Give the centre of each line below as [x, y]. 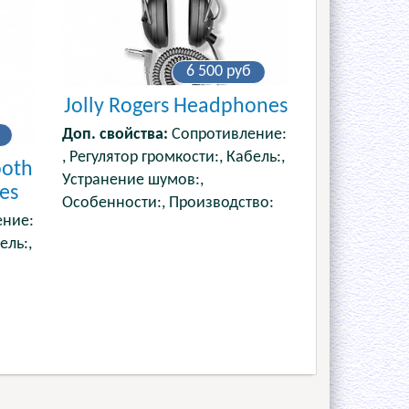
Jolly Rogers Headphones [175, 106]
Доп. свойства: [115, 134]
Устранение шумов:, [133, 180]
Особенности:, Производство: [168, 203]
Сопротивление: [228, 134]
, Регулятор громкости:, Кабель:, [174, 157]
